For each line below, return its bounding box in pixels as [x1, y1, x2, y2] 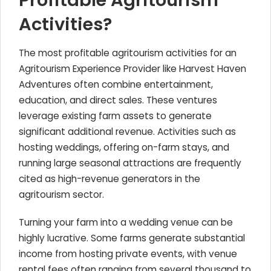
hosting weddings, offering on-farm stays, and [19, 141, 229, 154]
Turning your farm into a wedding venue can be [19, 216, 233, 229]
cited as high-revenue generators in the [19, 172, 200, 185]
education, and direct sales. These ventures [19, 94, 217, 106]
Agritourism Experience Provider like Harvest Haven [19, 62, 246, 75]
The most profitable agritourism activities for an [19, 47, 237, 59]
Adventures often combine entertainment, [19, 78, 213, 91]
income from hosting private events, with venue [19, 247, 237, 260]
